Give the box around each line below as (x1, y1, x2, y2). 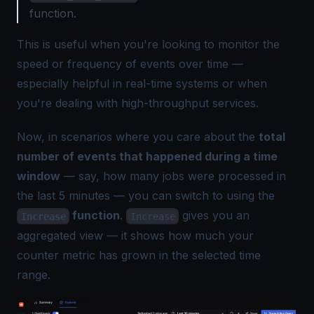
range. (17, 267, 50, 282)
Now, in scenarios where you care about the (17, 130, 259, 144)
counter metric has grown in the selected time (17, 247, 261, 262)
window (17, 169, 60, 184)
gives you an (179, 208, 250, 223)
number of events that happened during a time (17, 149, 278, 164)
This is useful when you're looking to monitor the (17, 37, 280, 52)
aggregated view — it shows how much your (17, 228, 254, 243)
